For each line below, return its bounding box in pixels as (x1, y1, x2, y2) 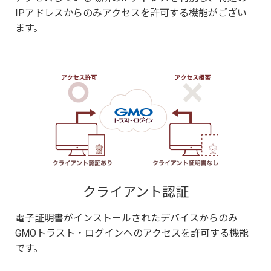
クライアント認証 (82, 184, 189, 200)
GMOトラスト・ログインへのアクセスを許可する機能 (15, 227, 249, 239)
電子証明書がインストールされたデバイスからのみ (15, 212, 238, 224)
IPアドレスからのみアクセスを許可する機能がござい (15, 7, 247, 19)
